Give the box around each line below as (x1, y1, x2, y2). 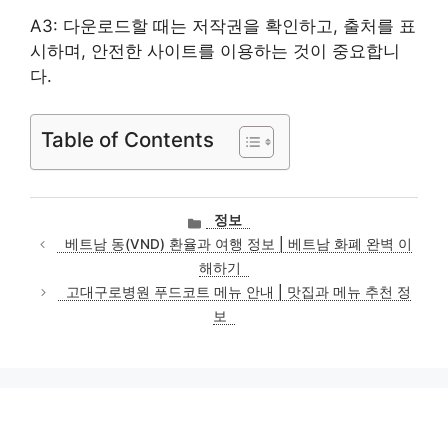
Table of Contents (41, 127, 214, 153)
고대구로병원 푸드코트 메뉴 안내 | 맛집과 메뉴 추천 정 (66, 284, 412, 301)
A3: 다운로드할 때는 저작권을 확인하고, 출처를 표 (30, 15, 416, 36)
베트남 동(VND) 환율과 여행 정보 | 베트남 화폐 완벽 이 (65, 236, 413, 253)
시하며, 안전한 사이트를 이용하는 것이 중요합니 (30, 40, 400, 61)
